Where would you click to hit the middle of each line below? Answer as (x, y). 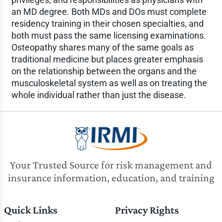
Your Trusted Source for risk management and (111, 165)
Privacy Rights (147, 210)
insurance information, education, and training (111, 178)
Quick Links (30, 210)
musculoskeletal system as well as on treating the (109, 83)
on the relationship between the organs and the (104, 71)
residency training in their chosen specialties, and (107, 24)
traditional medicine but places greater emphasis (107, 59)
